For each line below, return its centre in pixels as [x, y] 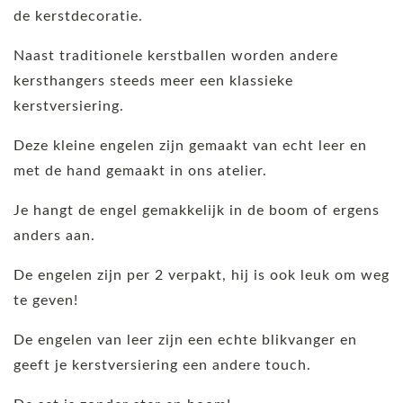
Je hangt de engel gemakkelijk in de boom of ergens [197, 210]
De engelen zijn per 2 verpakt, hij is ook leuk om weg [201, 275]
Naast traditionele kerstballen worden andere [176, 55]
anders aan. [54, 235]
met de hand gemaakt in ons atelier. [140, 170]
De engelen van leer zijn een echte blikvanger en [185, 340]
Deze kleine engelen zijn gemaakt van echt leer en [190, 145]
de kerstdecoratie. [78, 16]
